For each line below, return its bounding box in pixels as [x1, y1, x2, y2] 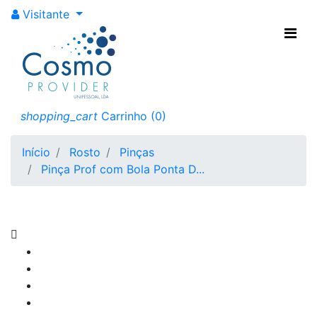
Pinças [120, 145, 154, 159]
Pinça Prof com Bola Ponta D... [41, 162, 204, 176]
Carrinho [101, 109, 147, 123]
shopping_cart [21, 109, 98, 123]
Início [22, 145, 50, 159]
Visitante [19, 7, 73, 21]
